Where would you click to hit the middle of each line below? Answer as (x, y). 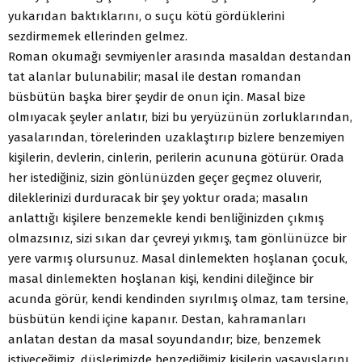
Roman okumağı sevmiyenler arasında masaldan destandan (180, 56)
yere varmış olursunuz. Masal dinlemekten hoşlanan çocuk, (178, 258)
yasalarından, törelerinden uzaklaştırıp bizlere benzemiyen (177, 137)
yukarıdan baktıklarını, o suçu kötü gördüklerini (146, 16)
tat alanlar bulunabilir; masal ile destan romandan (155, 76)
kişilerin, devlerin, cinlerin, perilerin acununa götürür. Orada (176, 157)
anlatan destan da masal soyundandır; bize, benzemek (164, 339)
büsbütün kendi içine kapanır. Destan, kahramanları (157, 319)
